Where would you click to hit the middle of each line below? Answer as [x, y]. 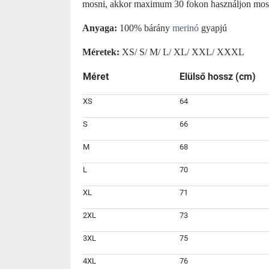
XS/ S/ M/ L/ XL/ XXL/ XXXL [182, 52]
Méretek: [101, 52]
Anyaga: [100, 28]
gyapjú [213, 28]
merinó [186, 28]
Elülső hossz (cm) [218, 77]
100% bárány [145, 28]
